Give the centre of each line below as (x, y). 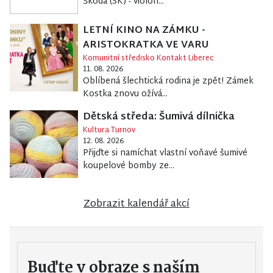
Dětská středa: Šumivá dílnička (158, 117)
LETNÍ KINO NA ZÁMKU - (144, 30)
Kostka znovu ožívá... (125, 94)
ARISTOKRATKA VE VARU (146, 45)
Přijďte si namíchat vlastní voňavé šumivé (165, 153)
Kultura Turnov (109, 130)
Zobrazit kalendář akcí (136, 205)
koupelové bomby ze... (128, 166)
